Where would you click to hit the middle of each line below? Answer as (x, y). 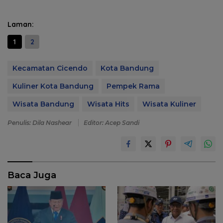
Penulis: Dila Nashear (40, 123)
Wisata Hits (108, 104)
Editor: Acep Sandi (111, 123)
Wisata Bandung (43, 104)
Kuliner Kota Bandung (53, 86)
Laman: (21, 25)
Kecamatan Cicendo (50, 68)
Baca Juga (32, 175)
